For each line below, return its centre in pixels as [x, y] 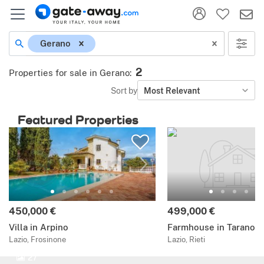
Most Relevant [172, 90]
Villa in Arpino [39, 227]
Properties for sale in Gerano [69, 73]
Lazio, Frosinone [37, 240]
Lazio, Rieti [186, 240]
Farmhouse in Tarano [211, 227]
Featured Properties [78, 120]
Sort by [124, 90]
